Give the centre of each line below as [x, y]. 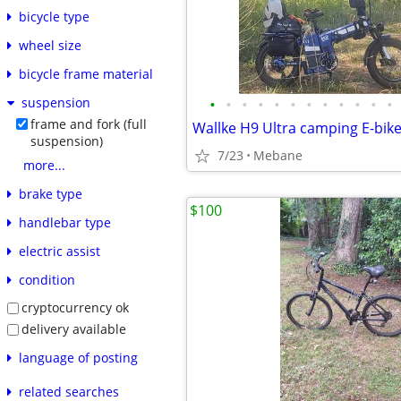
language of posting [78, 357]
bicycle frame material [85, 74]
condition [47, 280]
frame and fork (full [88, 124]
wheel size [50, 46]
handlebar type [64, 223]
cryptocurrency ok [75, 308]
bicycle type [54, 17]
